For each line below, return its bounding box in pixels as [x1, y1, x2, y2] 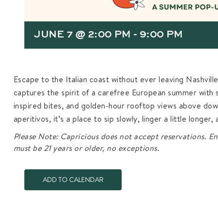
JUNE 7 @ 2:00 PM [34, 30, 130, 40]
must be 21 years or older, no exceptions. [13, 142, 160, 153]
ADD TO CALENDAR [42, 174, 104, 184]
